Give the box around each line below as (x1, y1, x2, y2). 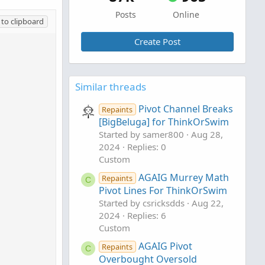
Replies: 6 (127, 209, 166, 222)
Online (173, 9, 199, 20)
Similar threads (75, 80, 146, 93)
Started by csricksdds (99, 197, 185, 209)
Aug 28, (191, 128, 223, 141)
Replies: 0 (127, 141, 166, 153)
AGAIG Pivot (138, 240, 192, 253)
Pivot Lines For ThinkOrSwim (99, 184, 227, 198)
